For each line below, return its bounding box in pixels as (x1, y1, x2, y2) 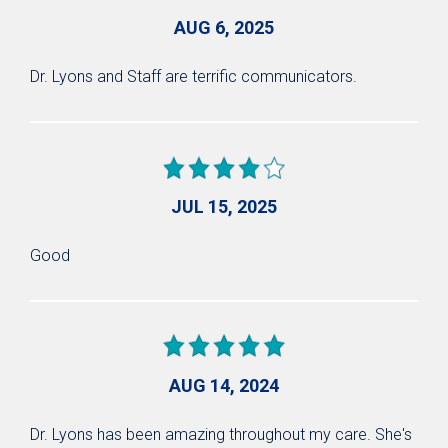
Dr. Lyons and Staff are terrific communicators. (30, 66, 357, 86)
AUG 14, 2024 (169, 374, 279, 396)
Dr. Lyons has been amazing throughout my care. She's (30, 424, 412, 444)
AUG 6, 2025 (174, 16, 274, 38)
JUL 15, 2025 (171, 195, 277, 217)
